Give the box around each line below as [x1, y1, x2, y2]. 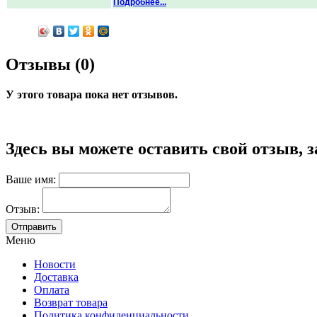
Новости [34, 258, 76, 270]
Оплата [34, 283, 69, 296]
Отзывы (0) [6, 54, 95, 74]
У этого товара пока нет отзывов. [6, 88, 178, 100]
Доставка [34, 270, 79, 283]
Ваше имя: [6, 173, 56, 185]
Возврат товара [34, 296, 108, 309]
